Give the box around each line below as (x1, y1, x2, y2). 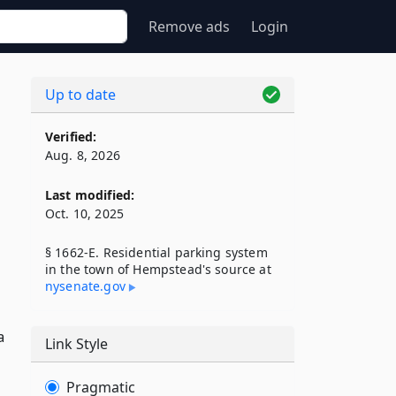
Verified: (45, 128, 97, 145)
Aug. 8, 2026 (45, 147, 120, 164)
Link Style (45, 334, 108, 354)
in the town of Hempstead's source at (45, 261, 271, 278)
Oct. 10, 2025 (45, 205, 125, 222)
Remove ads (148, 17, 230, 36)
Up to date (45, 85, 116, 104)
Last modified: (45, 187, 135, 203)
